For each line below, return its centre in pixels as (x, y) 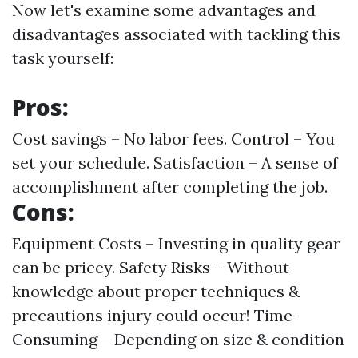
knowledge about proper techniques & (156, 291)
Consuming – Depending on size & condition (178, 339)
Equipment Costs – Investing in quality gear (176, 243)
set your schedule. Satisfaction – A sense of (175, 163)
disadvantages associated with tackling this (176, 34)
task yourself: (63, 58)
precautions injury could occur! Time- (156, 315)
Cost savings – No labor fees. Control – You (173, 139)
